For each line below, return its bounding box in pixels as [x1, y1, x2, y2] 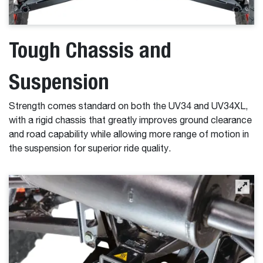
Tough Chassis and [9, 37, 171, 63]
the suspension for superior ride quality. [9, 144, 171, 154]
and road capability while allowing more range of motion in [9, 130, 249, 140]
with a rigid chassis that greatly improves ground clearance [9, 116, 252, 126]
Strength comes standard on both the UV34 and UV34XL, [9, 102, 248, 112]
